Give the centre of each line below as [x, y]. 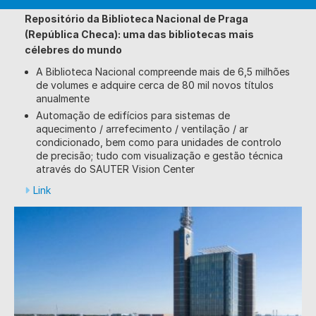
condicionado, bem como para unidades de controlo [159, 142]
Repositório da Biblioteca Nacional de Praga [136, 18]
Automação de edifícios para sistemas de [133, 115]
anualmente [63, 98]
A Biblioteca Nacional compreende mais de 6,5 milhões [163, 71]
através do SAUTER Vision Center [115, 169]
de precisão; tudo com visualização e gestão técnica [159, 155]
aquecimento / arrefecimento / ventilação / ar [142, 128]
